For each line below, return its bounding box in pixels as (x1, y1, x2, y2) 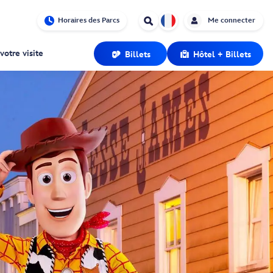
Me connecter (208, 16, 255, 25)
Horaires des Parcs (58, 16, 119, 25)
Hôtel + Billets (193, 49, 251, 60)
